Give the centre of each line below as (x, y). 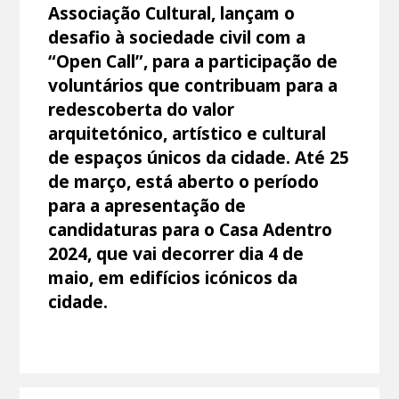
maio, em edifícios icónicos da (173, 277)
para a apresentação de (147, 205)
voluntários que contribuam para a (193, 85)
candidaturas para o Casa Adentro (191, 229)
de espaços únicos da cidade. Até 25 (199, 157)
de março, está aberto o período (184, 181)
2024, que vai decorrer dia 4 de (176, 253)
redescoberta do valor (142, 109)
